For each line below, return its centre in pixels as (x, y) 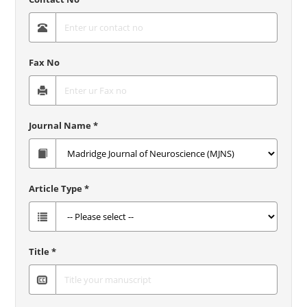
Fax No (45, 62)
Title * (43, 251)
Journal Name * (64, 125)
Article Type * (59, 188)
